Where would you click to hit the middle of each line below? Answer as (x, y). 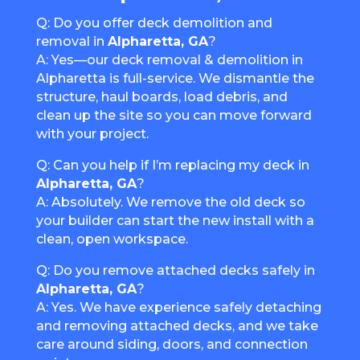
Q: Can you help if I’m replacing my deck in (172, 166)
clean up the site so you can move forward (174, 116)
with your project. (92, 134)
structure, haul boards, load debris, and (162, 97)
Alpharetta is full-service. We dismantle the (175, 79)
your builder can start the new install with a (175, 221)
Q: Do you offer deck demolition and (154, 23)
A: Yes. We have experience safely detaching (178, 308)
